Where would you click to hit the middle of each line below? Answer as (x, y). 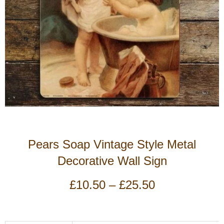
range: (171, 195)
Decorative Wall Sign (112, 161)
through (174, 216)
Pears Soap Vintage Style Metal (112, 145)
